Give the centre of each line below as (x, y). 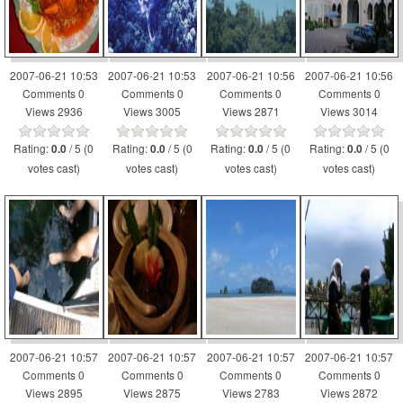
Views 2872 (349, 393)
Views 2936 (54, 111)
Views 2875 (152, 393)
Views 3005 (152, 111)
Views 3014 (349, 111)
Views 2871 (251, 111)
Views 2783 (251, 393)
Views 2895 (54, 393)
